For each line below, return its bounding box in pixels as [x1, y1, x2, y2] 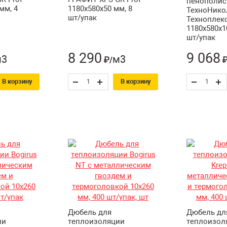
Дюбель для [68, 207, 111, 217]
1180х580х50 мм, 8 [68, 4, 132, 13]
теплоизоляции [68, 216, 125, 226]
